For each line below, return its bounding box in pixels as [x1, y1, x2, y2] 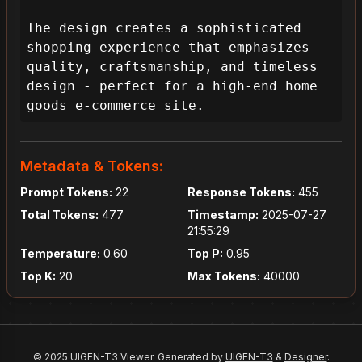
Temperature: [20, 246, 100, 260]
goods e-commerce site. [27, 98, 204, 113]
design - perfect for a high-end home [27, 78, 318, 94]
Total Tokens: [20, 208, 99, 221]
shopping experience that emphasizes [27, 40, 309, 55]
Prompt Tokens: [20, 185, 112, 199]
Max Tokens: [187, 269, 260, 283]
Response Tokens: [187, 185, 295, 199]
